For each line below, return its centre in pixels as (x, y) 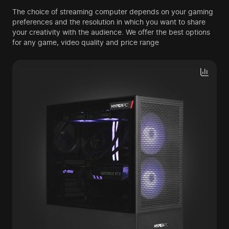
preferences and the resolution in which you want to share (109, 22)
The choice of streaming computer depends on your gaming (113, 12)
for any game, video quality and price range (86, 42)
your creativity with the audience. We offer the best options (111, 32)
